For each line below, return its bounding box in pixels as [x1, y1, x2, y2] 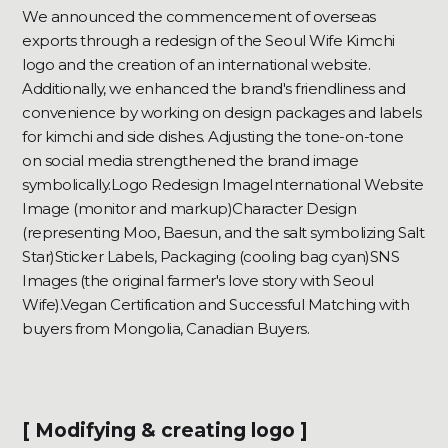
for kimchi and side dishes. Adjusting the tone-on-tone [22, 127, 404, 147]
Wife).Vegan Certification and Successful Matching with [22, 295, 410, 315]
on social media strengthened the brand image [22, 151, 359, 171]
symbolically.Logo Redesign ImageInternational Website [22, 175, 424, 195]
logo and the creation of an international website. [22, 55, 371, 75]
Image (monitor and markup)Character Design [22, 199, 357, 219]
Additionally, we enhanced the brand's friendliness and [22, 79, 406, 99]
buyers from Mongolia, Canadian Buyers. [22, 319, 310, 339]
